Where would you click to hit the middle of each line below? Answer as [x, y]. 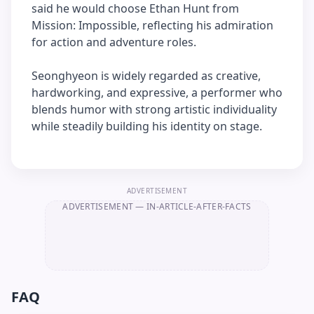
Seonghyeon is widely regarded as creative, [146, 76]
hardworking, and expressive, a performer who [157, 93]
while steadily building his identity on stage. [147, 126]
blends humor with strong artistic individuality [154, 109]
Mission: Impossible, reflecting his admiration [152, 25]
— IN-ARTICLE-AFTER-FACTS [192, 206]
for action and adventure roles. [114, 42]
